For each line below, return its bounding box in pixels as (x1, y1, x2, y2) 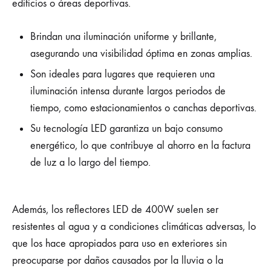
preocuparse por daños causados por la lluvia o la (12, 254, 223, 267)
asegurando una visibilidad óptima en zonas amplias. (30, 47, 252, 60)
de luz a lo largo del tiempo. (30, 156, 151, 169)
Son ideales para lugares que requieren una (30, 68, 215, 81)
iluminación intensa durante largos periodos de (30, 85, 226, 98)
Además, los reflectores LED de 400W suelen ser (12, 203, 218, 217)
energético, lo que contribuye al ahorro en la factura (30, 139, 250, 152)
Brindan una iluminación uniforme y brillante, (30, 30, 217, 44)
